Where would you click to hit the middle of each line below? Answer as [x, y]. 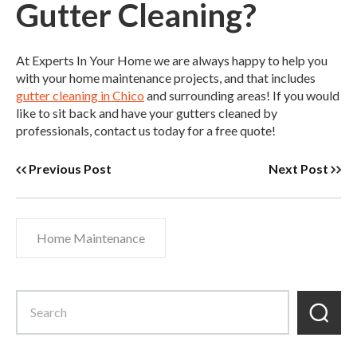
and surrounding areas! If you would [242, 96]
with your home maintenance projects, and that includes [166, 78]
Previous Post [71, 169]
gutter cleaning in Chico [80, 96]
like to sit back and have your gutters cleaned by [147, 113]
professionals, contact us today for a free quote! [146, 131]
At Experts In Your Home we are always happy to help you [172, 61]
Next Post [298, 169]
